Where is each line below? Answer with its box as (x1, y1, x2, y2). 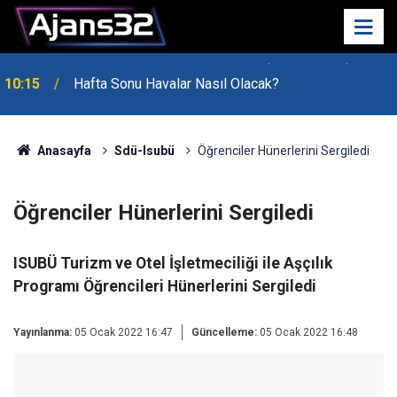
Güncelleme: (191, 326, 257, 339)
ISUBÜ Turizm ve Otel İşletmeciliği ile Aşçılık (13, 254, 332, 272)
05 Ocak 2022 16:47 (74, 326, 173, 339)
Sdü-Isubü (113, 144, 175, 158)
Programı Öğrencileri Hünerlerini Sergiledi (13, 277, 316, 295)
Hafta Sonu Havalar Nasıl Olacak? (74, 75, 279, 92)
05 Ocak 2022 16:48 (257, 326, 358, 339)
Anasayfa (34, 144, 91, 158)
